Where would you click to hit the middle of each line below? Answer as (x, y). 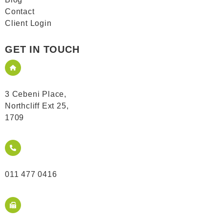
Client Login (28, 23)
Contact (20, 11)
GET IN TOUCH (42, 49)
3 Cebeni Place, (36, 94)
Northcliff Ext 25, (37, 106)
